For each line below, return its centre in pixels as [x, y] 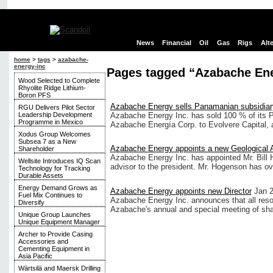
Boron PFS [34, 95]
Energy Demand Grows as [58, 188]
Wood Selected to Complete [59, 80]
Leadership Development [55, 115]
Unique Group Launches [54, 214]
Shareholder [36, 149]
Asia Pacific [35, 256]
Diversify [31, 202]
